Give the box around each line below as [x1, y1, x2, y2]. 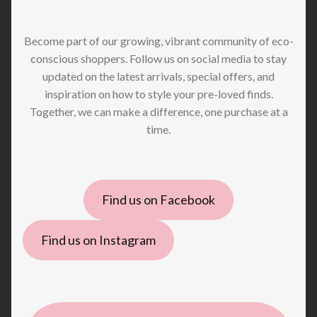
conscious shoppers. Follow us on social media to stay [30, 51, 287, 65]
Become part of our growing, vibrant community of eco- [23, 33, 294, 47]
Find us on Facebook [102, 192, 215, 208]
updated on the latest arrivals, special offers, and [42, 69, 275, 83]
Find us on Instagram [40, 232, 156, 248]
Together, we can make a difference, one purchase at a [29, 104, 288, 118]
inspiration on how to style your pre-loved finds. [44, 86, 273, 100]
